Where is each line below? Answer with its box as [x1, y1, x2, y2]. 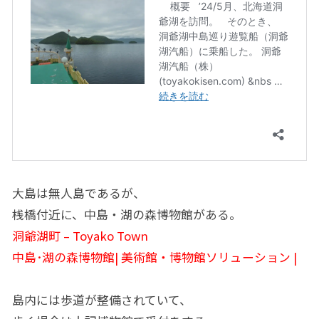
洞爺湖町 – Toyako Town [11, 227, 148, 245]
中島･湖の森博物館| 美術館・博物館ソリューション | [11, 249, 297, 266]
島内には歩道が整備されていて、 [11, 291, 192, 309]
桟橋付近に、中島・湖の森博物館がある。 [11, 206, 241, 224]
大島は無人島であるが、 [11, 184, 145, 202]
